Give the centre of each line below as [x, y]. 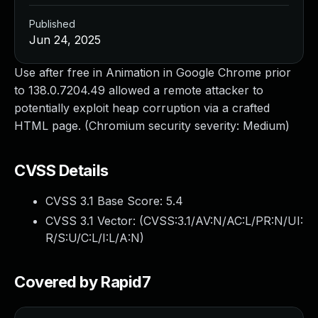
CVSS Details [61, 170]
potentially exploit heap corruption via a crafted [142, 108]
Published [52, 24]
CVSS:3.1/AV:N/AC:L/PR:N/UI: [223, 221]
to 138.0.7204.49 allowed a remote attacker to [139, 90]
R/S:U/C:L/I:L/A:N [93, 238]
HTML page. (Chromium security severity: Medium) [152, 126]
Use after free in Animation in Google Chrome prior [153, 72]
